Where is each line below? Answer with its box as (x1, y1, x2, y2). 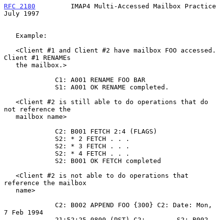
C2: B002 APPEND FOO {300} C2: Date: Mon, (4, 201, 55, 209)
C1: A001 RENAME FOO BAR (4, 76, 55, 83)
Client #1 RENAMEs (4, 54, 71, 61)
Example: (4, 31, 16, 39)
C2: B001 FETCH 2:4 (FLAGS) (4, 127, 55, 135)
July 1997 (4, 9, 39, 17)
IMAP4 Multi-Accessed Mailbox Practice (35, 2, 216, 10)
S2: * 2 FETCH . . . (4, 135, 55, 142)
